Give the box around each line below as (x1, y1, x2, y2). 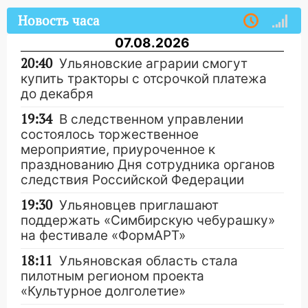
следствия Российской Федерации (21, 172, 244, 188)
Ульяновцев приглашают (59, 197, 219, 214)
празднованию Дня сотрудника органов (21, 157, 275, 173)
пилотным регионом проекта (21, 268, 204, 285)
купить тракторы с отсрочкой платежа (21, 71, 267, 87)
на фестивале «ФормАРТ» (21, 228, 186, 244)
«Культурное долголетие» (21, 283, 186, 300)
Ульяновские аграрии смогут (59, 56, 247, 72)
